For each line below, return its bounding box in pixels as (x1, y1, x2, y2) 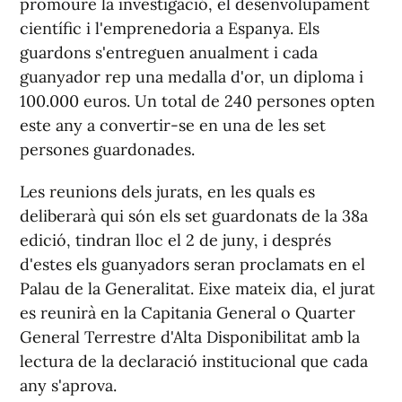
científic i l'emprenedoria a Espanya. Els (20, 18, 319, 39)
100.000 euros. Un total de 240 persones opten (20, 91, 375, 112)
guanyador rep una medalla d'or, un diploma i (20, 66, 363, 88)
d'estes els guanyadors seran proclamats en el (20, 254, 365, 275)
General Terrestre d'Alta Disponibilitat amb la (20, 327, 360, 348)
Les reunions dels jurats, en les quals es (20, 181, 315, 203)
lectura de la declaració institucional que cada (20, 351, 368, 372)
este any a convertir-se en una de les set (20, 115, 326, 136)
